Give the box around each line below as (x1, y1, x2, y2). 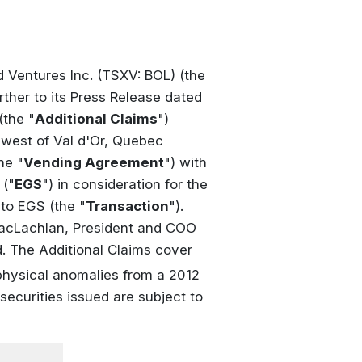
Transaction (86, 198, 169, 215)
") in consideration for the (42, 176, 208, 193)
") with (164, 154, 207, 171)
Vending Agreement (23, 154, 164, 171)
